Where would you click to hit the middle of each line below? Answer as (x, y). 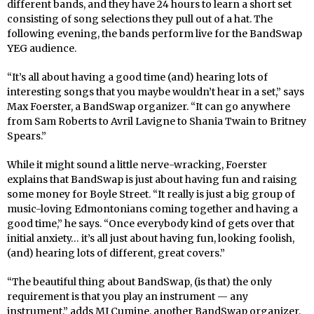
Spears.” (27, 136)
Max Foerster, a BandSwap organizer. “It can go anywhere (149, 106)
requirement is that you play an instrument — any (128, 296)
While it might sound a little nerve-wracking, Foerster (137, 164)
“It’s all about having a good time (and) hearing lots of (137, 77)
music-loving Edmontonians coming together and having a (152, 209)
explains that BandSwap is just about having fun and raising (152, 179)
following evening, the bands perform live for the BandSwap (155, 33)
